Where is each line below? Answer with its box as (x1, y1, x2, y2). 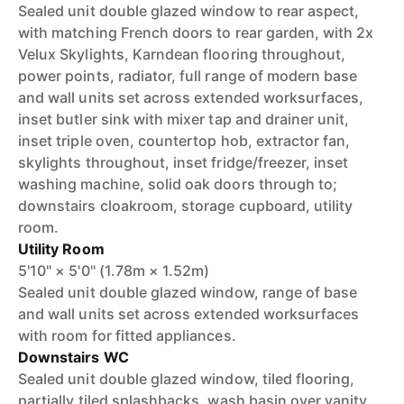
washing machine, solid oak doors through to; (18, 175, 338, 193)
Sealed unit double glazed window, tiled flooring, (18, 370, 355, 388)
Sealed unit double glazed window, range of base (18, 283, 358, 301)
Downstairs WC (18, 348, 129, 366)
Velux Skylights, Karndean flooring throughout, (18, 45, 346, 63)
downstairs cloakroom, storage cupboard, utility (18, 197, 353, 215)
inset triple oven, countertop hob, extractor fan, (18, 132, 351, 150)
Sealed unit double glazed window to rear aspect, (18, 2, 360, 20)
